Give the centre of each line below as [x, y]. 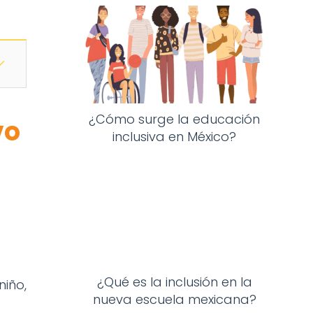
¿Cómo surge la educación [175, 119]
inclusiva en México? [175, 136]
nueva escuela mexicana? [174, 300]
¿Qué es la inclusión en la [174, 282]
